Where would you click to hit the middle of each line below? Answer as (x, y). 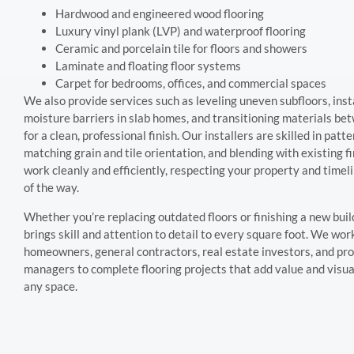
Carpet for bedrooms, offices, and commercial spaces (191, 83)
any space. (51, 286)
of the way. (51, 188)
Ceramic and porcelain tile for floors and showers (181, 49)
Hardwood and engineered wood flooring (160, 14)
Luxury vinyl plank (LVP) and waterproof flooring (181, 31)
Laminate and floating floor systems (148, 66)
